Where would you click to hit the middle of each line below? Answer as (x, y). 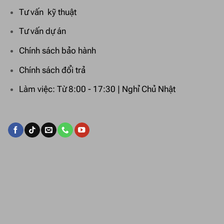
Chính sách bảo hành (58, 50)
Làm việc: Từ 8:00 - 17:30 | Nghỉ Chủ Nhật (97, 89)
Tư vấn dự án (43, 31)
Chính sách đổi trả (52, 70)
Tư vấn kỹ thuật (48, 12)
